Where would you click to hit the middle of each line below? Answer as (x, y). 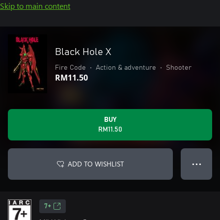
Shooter (179, 68)
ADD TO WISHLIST (96, 164)
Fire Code (70, 68)
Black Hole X (83, 52)
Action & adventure (126, 68)
